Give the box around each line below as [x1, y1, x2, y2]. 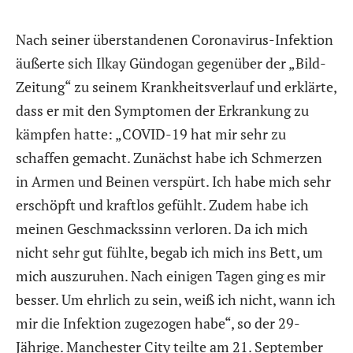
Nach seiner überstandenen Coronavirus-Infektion [16, 30, 333, 49]
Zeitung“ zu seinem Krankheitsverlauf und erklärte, [16, 77, 336, 96]
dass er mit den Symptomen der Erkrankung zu [16, 101, 309, 120]
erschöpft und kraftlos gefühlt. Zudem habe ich [16, 195, 309, 214]
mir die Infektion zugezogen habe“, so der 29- [16, 314, 300, 333]
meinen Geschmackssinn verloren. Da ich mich [16, 219, 308, 238]
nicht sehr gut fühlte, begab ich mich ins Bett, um [16, 243, 323, 262]
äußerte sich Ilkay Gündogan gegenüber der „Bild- [16, 54, 326, 72]
